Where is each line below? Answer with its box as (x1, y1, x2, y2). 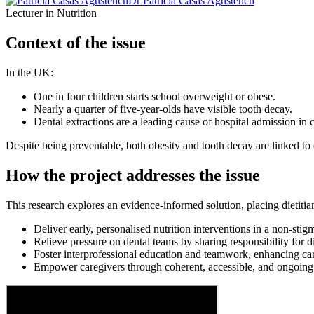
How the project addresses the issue (6, 165, 260, 184)
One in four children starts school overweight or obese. (34, 90, 275, 102)
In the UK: (6, 66, 53, 78)
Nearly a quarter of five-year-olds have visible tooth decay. (34, 102, 292, 115)
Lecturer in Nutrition (6, 7, 97, 20)
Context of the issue (6, 34, 146, 53)
